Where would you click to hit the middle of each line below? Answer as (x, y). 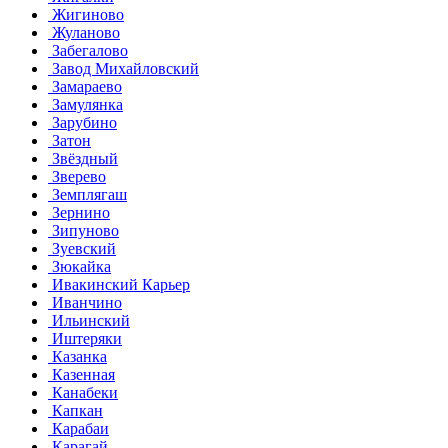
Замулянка (85, 104)
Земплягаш (87, 194)
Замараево (85, 86)
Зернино (79, 212)
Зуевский (82, 248)
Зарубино (82, 122)
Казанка (77, 356)
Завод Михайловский (123, 68)
